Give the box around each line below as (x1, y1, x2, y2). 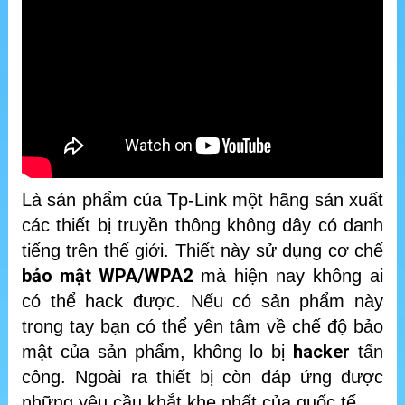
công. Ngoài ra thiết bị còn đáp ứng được (22, 367, 383, 388)
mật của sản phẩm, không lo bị (22, 342, 294, 363)
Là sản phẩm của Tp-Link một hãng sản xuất (22, 190, 383, 211)
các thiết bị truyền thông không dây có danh (22, 215, 383, 236)
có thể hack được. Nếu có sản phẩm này (22, 291, 383, 312)
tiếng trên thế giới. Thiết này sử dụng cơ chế (22, 240, 383, 261)
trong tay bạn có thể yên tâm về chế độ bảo (22, 316, 383, 337)
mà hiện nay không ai (193, 266, 383, 287)
